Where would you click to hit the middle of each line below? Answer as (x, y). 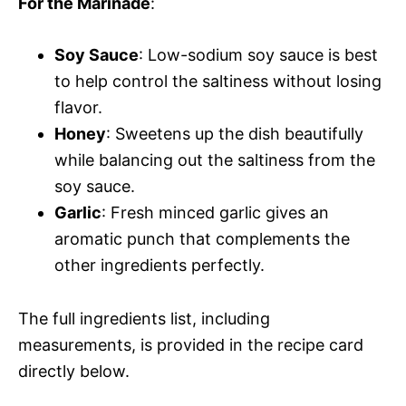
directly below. (74, 371)
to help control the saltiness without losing (218, 81)
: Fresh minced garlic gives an (215, 212)
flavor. (78, 107)
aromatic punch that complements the (202, 238)
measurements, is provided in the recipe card (191, 344)
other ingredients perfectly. (159, 265)
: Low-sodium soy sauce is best (258, 54)
